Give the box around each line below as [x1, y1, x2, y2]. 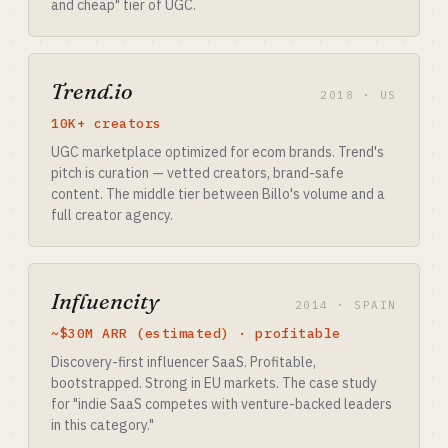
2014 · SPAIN [294, 298, 397, 312]
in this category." [51, 416, 154, 434]
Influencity [51, 287, 159, 315]
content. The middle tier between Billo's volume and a [51, 185, 385, 203]
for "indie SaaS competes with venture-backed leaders [51, 395, 392, 413]
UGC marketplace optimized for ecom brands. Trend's [51, 143, 384, 161]
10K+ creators [51, 115, 162, 132]
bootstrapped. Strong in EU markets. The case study [51, 374, 377, 392]
